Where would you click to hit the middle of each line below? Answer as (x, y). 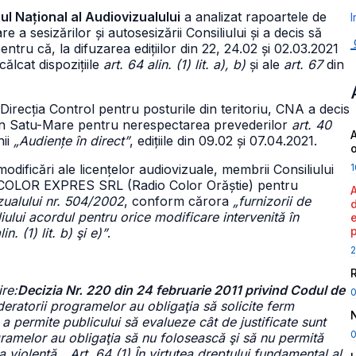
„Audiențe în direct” (72, 141)
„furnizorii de (272, 201)
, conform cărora (178, 201)
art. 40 (311, 125)
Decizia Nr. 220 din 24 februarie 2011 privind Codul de (181, 290)
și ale (265, 64)
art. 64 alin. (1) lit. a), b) (174, 64)
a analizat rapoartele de (253, 17)
